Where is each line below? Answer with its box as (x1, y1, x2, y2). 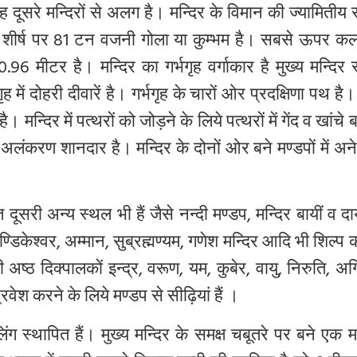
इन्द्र (108, 254, 139, 288)
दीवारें (68, 80, 102, 113)
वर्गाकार (207, 53, 254, 86)
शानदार (60, 134, 107, 167)
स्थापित (22, 320, 69, 354)
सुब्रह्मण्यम (113, 227, 181, 261)
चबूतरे (230, 320, 269, 354)
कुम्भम (193, 25, 229, 59)
